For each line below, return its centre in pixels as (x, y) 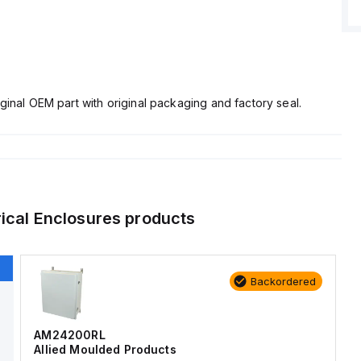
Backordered (283, 281)
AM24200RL (70, 335)
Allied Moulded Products (105, 349)
